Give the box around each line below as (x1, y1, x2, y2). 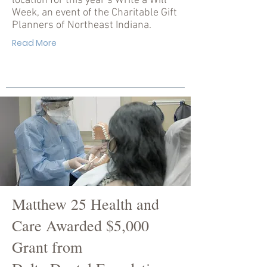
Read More (12, 37, 57, 49)
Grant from (12, 237, 82, 257)
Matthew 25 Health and (12, 194, 159, 214)
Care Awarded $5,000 (12, 215, 149, 235)
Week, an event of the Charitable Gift (12, 7, 177, 19)
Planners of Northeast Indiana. (12, 19, 151, 32)
